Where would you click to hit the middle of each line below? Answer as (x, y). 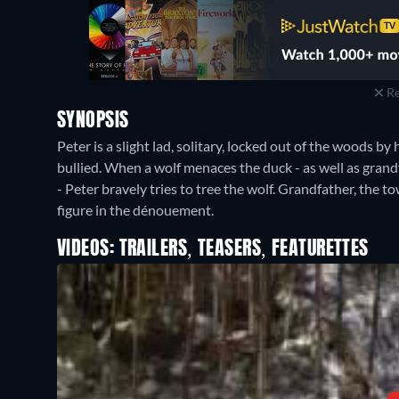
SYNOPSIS (93, 121)
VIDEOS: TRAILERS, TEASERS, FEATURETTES (213, 249)
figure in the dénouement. (135, 210)
